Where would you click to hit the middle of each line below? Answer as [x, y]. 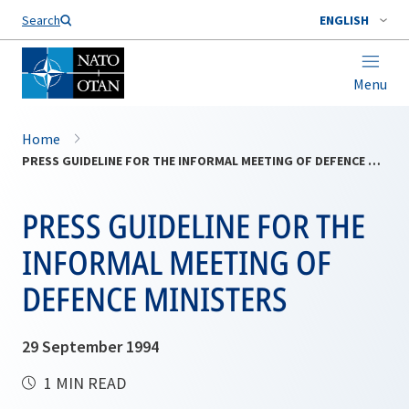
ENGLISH [344, 20]
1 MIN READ [83, 383]
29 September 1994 [90, 346]
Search [41, 20]
